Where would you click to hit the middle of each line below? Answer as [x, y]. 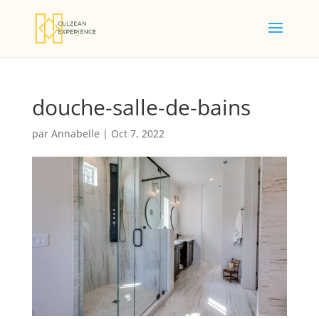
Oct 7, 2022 [137, 134]
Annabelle [75, 134]
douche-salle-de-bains [141, 107]
